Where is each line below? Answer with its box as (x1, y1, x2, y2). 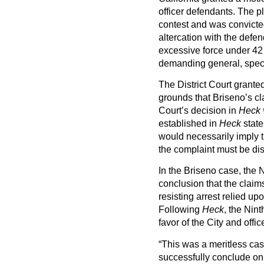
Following (158, 204, 202, 215)
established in (158, 118, 219, 128)
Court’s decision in (158, 105, 239, 115)
